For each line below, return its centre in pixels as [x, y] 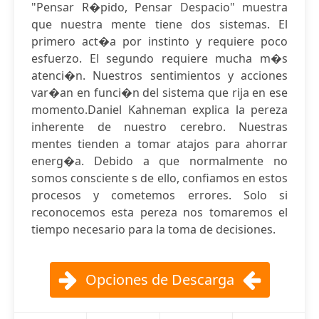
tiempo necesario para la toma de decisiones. [153, 229]
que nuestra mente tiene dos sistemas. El [159, 24]
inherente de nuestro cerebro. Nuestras [159, 127]
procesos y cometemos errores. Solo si [159, 195]
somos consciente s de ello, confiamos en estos [159, 178]
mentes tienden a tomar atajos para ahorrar [159, 144]
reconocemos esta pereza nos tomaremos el [159, 212]
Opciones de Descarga [159, 279]
